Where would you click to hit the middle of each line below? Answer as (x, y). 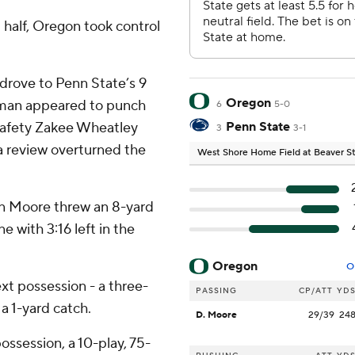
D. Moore (216, 315)
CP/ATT (316, 291)
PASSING (216, 291)
